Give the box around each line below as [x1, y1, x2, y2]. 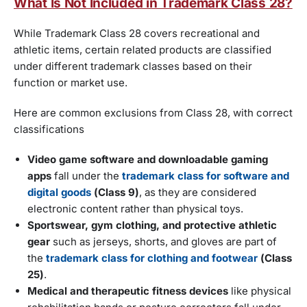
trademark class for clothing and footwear [46, 251, 258, 265]
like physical [228, 284, 291, 298]
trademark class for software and [122, 169, 289, 183]
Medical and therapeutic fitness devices [27, 284, 228, 298]
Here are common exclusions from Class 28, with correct [14, 106, 293, 120]
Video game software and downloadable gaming [27, 153, 268, 167]
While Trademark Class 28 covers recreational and [14, 27, 260, 40]
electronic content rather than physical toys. [27, 202, 243, 216]
